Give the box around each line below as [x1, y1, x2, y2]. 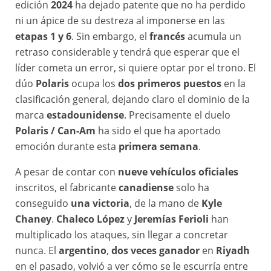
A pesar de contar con [15, 165, 118, 179]
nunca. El [15, 244, 59, 258]
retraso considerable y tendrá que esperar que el [15, 45, 240, 59]
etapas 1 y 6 [15, 30, 71, 44]
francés [149, 30, 185, 44]
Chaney [15, 212, 51, 226]
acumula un [185, 30, 241, 44]
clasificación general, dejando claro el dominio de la [15, 93, 250, 106]
